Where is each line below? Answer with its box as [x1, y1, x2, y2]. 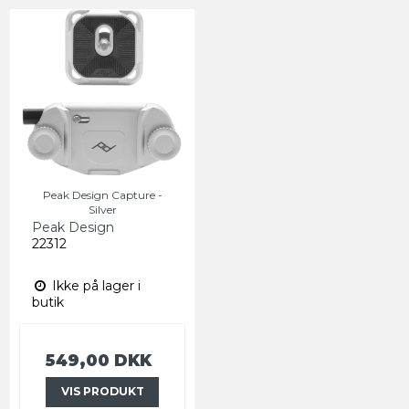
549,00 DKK [46, 351, 152, 371]
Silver [88, 203, 117, 217]
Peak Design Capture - [42, 188, 163, 203]
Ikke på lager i [48, 278, 141, 295]
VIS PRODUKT [60, 384, 144, 399]
